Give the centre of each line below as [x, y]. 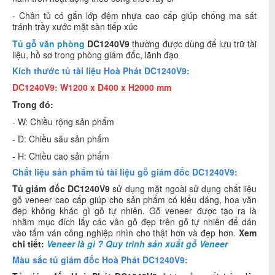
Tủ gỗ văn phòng [49, 44]
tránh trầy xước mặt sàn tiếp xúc [75, 27]
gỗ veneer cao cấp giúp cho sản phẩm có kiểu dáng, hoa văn [134, 200]
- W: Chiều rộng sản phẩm [63, 122]
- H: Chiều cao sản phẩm [61, 156]
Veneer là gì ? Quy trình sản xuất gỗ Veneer [137, 244]
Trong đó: [33, 105]
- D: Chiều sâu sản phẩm [61, 139]
